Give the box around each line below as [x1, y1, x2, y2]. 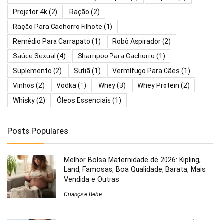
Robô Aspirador [112, 37, 161, 45]
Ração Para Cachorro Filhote [13, 23, 102, 30]
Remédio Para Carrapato [13, 37, 90, 45]
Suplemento [13, 67, 52, 75]
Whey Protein [137, 82, 179, 89]
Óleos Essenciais [57, 96, 111, 104]
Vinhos [13, 82, 34, 89]
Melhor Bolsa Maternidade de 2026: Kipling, [64, 156, 201, 164]
